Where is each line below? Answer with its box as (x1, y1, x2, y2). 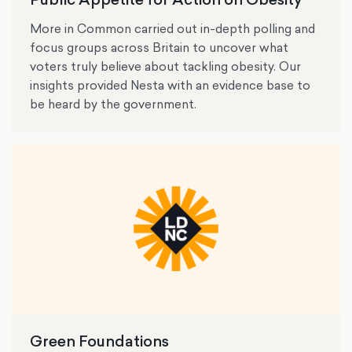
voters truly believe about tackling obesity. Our (30, 57, 302, 75)
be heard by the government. (30, 95, 197, 112)
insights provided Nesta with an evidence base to (30, 76, 311, 93)
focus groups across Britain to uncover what (30, 38, 289, 56)
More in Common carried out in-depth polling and (30, 20, 316, 37)
